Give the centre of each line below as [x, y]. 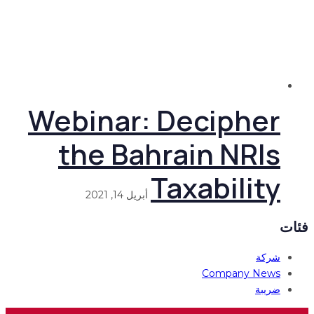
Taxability [220, 187]
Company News [246, 273]
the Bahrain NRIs [174, 153]
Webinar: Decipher [159, 120]
